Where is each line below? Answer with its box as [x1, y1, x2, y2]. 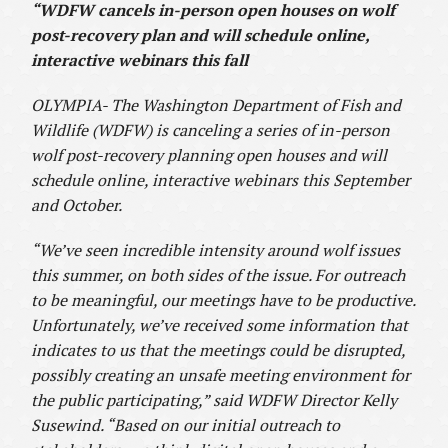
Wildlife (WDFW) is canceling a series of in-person [31, 119, 391, 142]
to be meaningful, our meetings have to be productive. [31, 289, 416, 312]
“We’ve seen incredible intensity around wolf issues [31, 239, 401, 262]
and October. [31, 194, 123, 217]
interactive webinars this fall [31, 49, 249, 72]
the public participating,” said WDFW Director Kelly [31, 389, 398, 412]
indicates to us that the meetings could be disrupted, [31, 339, 406, 362]
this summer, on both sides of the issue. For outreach [31, 264, 406, 287]
